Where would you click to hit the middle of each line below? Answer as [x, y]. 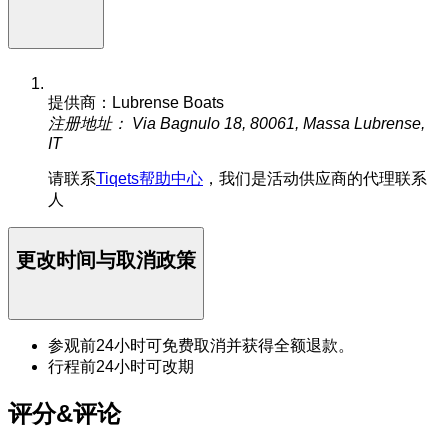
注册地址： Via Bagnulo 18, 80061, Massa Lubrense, [236, 124]
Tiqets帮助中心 [149, 179]
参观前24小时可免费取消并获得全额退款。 [201, 346]
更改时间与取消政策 [106, 259]
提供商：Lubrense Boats [136, 103]
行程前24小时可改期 [121, 367]
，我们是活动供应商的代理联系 [315, 179]
